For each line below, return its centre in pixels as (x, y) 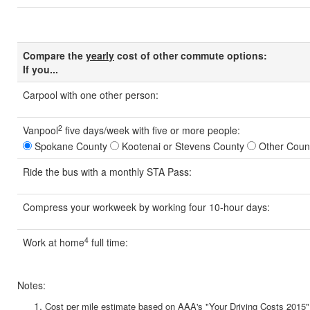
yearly (100, 55)
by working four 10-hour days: (203, 207)
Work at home (54, 242)
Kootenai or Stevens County (182, 146)
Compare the (54, 55)
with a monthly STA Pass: (135, 171)
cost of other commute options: (191, 55)
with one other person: (108, 94)
